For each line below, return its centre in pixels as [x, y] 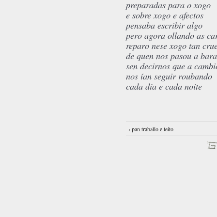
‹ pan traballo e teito [151, 129]
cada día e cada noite [164, 86]
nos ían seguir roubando [169, 76]
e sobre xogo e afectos [165, 15]
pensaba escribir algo [164, 25]
